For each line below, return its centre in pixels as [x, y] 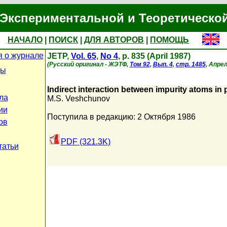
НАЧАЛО [25, 40]
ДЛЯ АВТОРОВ [114, 40]
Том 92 [140, 64]
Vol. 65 [83, 56]
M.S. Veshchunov [78, 99]
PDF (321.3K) [85, 142]
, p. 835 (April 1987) [154, 56]
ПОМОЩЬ [169, 40]
